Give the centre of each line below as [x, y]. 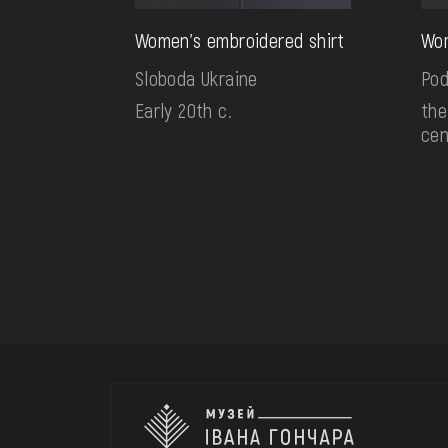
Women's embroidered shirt [239, 40]
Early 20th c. [183, 110]
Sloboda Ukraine [196, 78]
